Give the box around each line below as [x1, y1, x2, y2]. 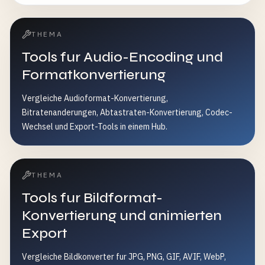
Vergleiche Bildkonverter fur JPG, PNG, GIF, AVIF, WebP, [22, 251, 226, 262]
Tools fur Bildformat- [22, 189, 163, 206]
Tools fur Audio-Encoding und [22, 49, 223, 66]
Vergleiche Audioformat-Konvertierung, [22, 93, 168, 104]
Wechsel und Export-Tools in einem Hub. [22, 121, 167, 132]
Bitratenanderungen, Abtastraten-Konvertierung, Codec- [22, 107, 232, 118]
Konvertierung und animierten [22, 207, 222, 224]
